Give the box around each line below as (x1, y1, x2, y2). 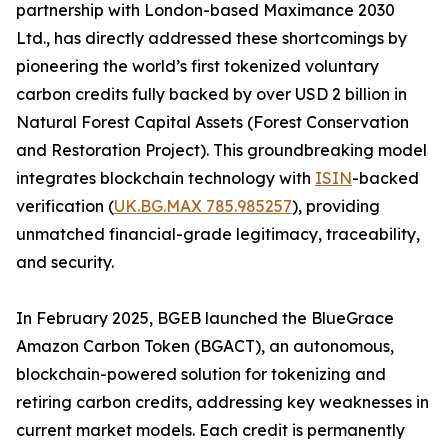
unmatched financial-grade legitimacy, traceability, (16, 224, 420, 245)
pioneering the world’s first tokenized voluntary (16, 56, 379, 77)
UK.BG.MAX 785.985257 (114, 196, 292, 217)
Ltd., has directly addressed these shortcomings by (16, 28, 407, 49)
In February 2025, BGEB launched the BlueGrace (16, 308, 394, 329)
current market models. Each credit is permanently (16, 420, 405, 441)
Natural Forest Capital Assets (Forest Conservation (16, 112, 409, 133)
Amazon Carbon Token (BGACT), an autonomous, (16, 336, 394, 357)
